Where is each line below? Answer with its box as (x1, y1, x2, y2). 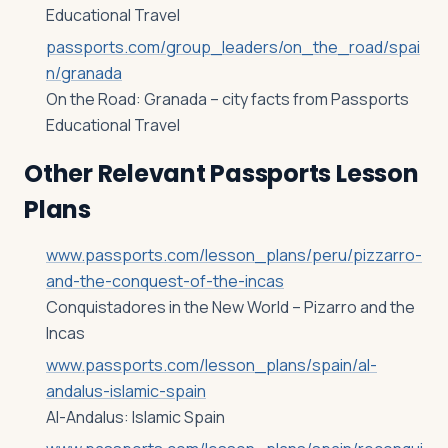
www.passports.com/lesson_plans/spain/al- (46, 354, 377, 376)
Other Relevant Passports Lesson (24, 157, 419, 190)
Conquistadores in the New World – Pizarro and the (46, 296, 415, 318)
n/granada (46, 62, 122, 84)
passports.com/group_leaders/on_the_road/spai (46, 36, 420, 58)
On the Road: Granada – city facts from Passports (46, 88, 409, 110)
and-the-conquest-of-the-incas (46, 270, 284, 292)
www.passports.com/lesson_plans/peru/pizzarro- (46, 244, 422, 266)
